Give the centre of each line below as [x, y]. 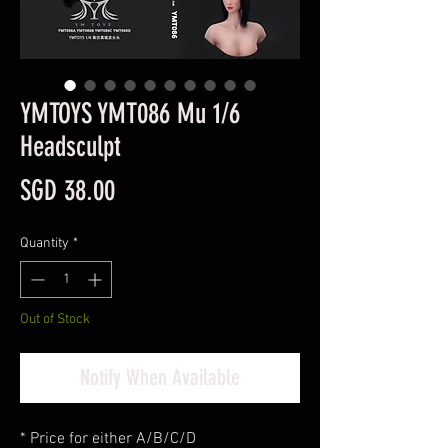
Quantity [44, 243]
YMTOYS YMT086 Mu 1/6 [130, 113]
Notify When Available [160, 377]
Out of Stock [55, 319]
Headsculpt [70, 146]
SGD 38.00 [67, 190]
